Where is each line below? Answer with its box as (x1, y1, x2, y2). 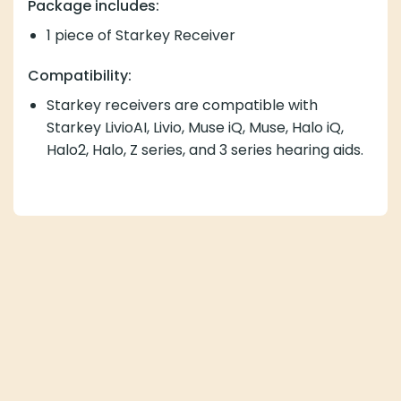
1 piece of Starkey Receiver (46, 24, 235, 46)
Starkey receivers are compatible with (46, 95, 318, 116)
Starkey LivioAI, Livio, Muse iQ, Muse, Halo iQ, (46, 117, 344, 139)
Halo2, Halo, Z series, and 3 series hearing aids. (46, 140, 363, 161)
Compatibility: (28, 65, 132, 87)
